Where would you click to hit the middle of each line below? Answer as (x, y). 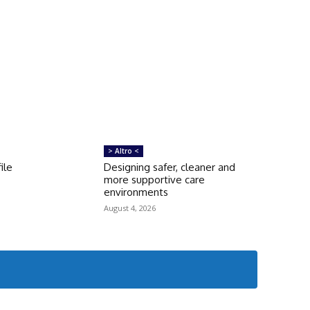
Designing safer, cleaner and (169, 167)
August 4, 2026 (129, 208)
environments (136, 192)
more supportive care (154, 179)
